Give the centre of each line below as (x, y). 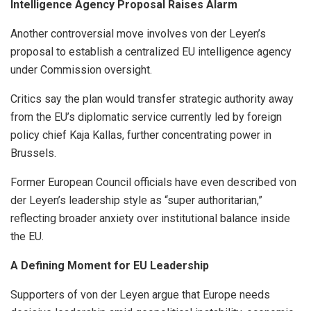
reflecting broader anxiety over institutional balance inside (150, 219)
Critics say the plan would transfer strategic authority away (152, 99)
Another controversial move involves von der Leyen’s (138, 34)
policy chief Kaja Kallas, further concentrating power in (141, 135)
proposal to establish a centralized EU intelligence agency (151, 52)
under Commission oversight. (81, 70)
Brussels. (33, 153)
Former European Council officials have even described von (153, 183)
